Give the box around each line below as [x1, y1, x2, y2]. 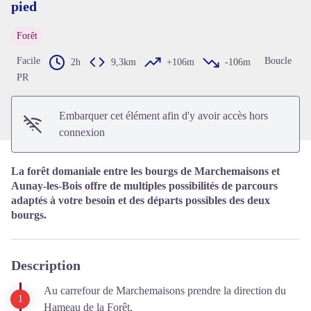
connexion [59, 126, 106, 139]
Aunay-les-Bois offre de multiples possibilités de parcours [11, 180, 278, 192]
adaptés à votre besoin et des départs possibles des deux [11, 194, 270, 207]
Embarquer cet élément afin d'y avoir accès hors [59, 110, 269, 122]
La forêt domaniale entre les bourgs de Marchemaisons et [11, 165, 280, 178]
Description [11, 258, 81, 274]
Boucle [264, 56, 292, 67]
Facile [17, 56, 40, 67]
